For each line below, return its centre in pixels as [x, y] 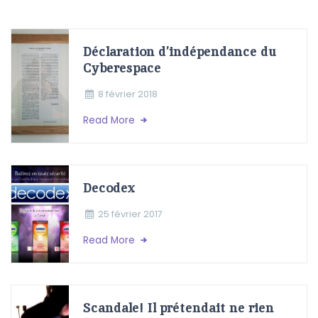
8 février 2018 [128, 94]
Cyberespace [122, 67]
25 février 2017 [131, 214]
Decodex [109, 187]
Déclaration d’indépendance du [180, 51]
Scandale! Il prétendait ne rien [179, 307]
